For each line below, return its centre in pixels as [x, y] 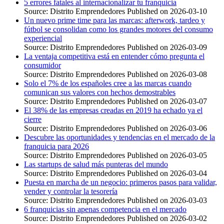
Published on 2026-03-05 [167, 155]
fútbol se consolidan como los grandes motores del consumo [118, 29]
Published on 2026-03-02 [167, 218]
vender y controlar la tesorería [71, 191]
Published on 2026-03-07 [167, 101]
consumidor [42, 65]
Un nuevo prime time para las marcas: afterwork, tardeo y [114, 20]
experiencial [43, 38]
